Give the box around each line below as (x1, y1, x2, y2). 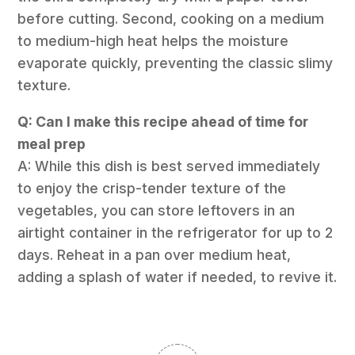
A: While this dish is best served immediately (17, 157, 321, 174)
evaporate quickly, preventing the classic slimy (17, 55, 334, 72)
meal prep (17, 135, 86, 152)
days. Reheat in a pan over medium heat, (17, 246, 292, 263)
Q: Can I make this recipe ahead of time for (17, 113, 309, 130)
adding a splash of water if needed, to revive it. (17, 268, 338, 285)
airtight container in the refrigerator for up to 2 (17, 223, 334, 241)
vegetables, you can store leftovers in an (17, 201, 296, 219)
